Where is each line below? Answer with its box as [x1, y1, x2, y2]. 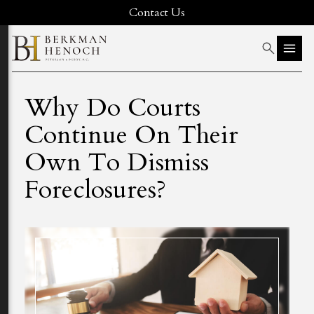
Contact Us [128, 5, 185, 20]
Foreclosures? [25, 172, 166, 207]
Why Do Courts [25, 90, 200, 125]
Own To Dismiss [25, 145, 209, 179]
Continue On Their [25, 118, 238, 152]
